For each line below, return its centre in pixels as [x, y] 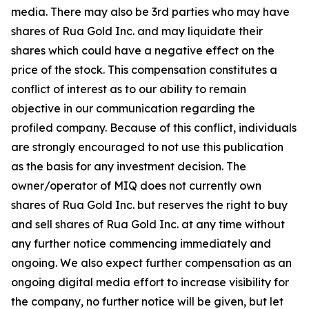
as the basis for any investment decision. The [129, 166]
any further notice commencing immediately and [141, 243]
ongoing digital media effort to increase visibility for [150, 282]
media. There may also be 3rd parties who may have [150, 12]
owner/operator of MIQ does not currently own [136, 186]
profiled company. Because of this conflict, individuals [154, 128]
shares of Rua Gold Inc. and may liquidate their [137, 31]
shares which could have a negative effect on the [143, 50]
